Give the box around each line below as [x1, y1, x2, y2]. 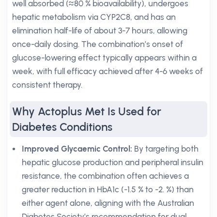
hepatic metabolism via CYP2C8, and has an [12, 12, 176, 22]
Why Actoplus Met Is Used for [12, 105, 161, 118]
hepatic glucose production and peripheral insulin [22, 157, 203, 167]
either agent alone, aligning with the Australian [22, 198, 194, 208]
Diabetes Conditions [12, 120, 112, 134]
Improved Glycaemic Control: [22, 144, 132, 154]
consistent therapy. [12, 80, 82, 90]
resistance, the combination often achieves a [22, 171, 189, 181]
